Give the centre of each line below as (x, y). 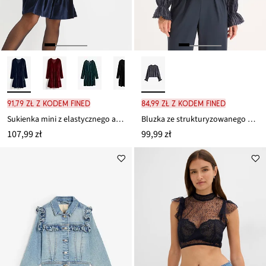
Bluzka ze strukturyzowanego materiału (251, 120)
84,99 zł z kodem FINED (183, 104)
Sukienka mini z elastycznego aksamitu (120, 120)
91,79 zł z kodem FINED (49, 104)
